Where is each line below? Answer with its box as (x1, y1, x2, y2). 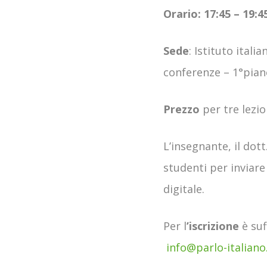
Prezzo (163, 101, 200, 116)
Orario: (163, 6, 204, 21)
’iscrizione (187, 218, 239, 233)
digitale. (163, 181, 204, 196)
